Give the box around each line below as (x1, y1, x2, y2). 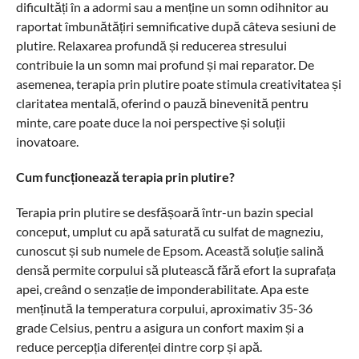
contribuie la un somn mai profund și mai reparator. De (15, 57, 314, 72)
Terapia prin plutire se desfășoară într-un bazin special (15, 204, 313, 220)
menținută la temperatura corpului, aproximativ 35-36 (15, 301, 313, 316)
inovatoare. (15, 134, 79, 149)
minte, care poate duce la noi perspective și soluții (15, 115, 285, 130)
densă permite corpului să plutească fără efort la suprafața (15, 262, 336, 277)
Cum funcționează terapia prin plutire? (15, 169, 235, 184)
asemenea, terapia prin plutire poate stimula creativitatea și (15, 76, 341, 91)
